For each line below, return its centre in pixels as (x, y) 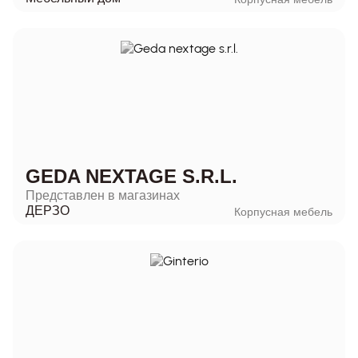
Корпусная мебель (283, 211)
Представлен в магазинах (103, 195)
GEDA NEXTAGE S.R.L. (131, 176)
